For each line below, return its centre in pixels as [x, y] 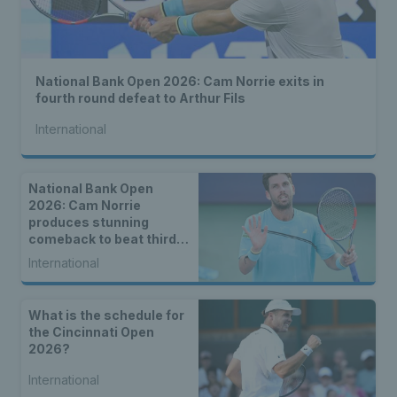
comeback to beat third [102, 238]
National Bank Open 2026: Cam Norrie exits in [180, 81]
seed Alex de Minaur [93, 255]
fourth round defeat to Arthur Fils [140, 97]
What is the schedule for [106, 315]
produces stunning [89, 222]
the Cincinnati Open [91, 331]
